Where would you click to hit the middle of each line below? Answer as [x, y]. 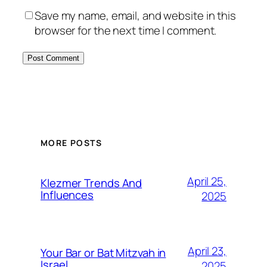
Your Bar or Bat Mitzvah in [103, 253]
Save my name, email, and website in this [135, 16]
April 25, [207, 181]
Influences [67, 195]
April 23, [207, 251]
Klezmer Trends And [91, 183]
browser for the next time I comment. [126, 31]
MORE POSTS [71, 143]
